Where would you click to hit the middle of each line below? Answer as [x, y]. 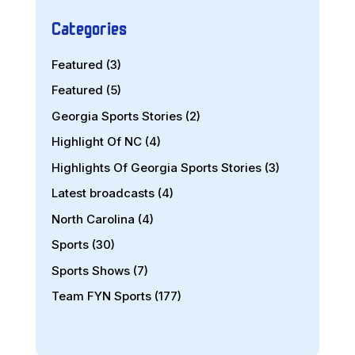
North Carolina [93, 219]
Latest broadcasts [103, 193]
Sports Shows [90, 270]
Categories [89, 27]
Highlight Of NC [96, 142]
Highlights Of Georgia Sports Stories [156, 167]
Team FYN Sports [101, 296]
